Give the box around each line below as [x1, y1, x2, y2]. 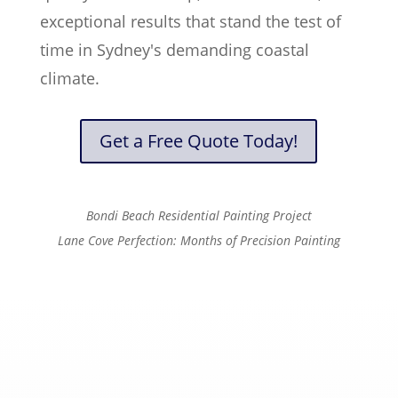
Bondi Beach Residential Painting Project [85, 206, 312, 224]
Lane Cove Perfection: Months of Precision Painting [57, 231, 340, 249]
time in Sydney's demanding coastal [39, 38, 309, 60]
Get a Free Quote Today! [99, 128, 298, 153]
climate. [39, 67, 99, 89]
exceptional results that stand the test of [39, 10, 341, 32]
